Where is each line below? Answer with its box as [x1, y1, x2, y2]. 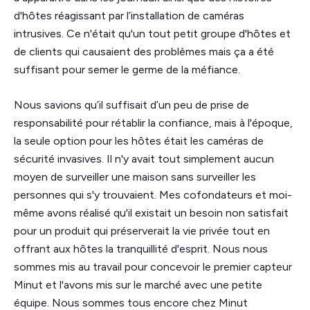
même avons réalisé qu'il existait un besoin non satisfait [14, 206, 289, 219]
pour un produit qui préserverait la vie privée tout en [14, 224, 270, 237]
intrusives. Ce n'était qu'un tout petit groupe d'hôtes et [14, 26, 291, 40]
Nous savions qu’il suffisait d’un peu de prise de [14, 98, 249, 111]
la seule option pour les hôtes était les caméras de [14, 134, 264, 147]
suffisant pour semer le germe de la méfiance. [14, 62, 240, 76]
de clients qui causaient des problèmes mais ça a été [14, 44, 274, 58]
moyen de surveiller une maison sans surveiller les [14, 170, 256, 183]
